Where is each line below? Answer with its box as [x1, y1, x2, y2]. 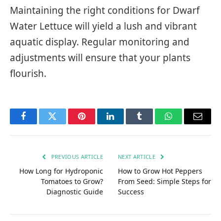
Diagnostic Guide [46, 187, 103, 197]
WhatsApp [168, 119, 206, 128]
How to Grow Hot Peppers [118, 166, 202, 176]
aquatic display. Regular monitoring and [10, 36, 189, 49]
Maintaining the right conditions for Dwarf [10, 4, 200, 17]
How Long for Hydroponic [19, 166, 103, 176]
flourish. [10, 67, 46, 80]
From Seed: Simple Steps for [118, 177, 211, 186]
